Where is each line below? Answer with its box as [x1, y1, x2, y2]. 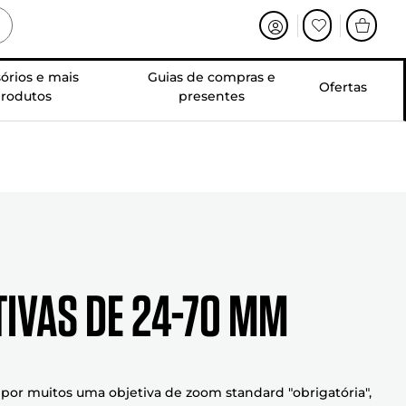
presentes [179, 88, 246, 104]
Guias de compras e [148, 69, 276, 85]
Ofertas [319, 78, 367, 95]
